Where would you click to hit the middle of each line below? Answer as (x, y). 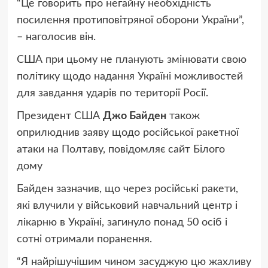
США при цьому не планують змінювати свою (131, 60)
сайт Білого (196, 150)
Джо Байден (134, 116)
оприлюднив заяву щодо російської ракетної (127, 133)
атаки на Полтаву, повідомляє (91, 150)
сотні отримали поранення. (84, 240)
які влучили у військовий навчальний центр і (127, 206)
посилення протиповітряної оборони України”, (130, 21)
